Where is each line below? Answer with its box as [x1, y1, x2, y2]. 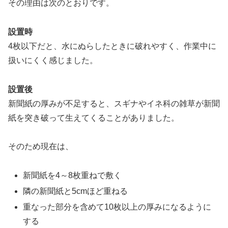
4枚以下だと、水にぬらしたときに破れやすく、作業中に [8, 41, 216, 50]
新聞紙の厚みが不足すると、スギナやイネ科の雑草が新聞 [8, 99, 220, 108]
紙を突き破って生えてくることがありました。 [8, 113, 179, 122]
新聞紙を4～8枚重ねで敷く [23, 171, 122, 180]
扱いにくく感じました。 [8, 55, 98, 65]
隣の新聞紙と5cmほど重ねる [23, 187, 128, 196]
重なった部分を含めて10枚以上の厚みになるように [23, 203, 212, 212]
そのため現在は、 [8, 142, 73, 151]
